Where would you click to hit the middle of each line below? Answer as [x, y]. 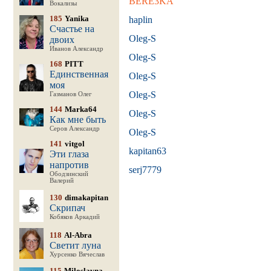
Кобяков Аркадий [74, 217]
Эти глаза [69, 154]
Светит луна [75, 245]
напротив [69, 165]
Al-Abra [78, 235]
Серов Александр [74, 129]
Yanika [77, 18]
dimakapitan [86, 198]
